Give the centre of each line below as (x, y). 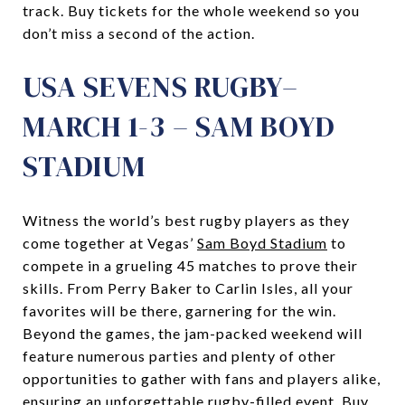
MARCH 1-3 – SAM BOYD (179, 126)
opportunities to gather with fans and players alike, (202, 378)
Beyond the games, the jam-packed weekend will (193, 333)
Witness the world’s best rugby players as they (186, 220)
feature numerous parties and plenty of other (179, 355)
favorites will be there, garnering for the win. (179, 310)
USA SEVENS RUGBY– (160, 86)
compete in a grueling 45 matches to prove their (190, 265)
